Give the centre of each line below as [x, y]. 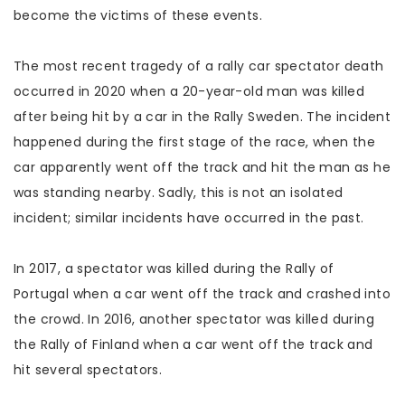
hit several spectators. [88, 370]
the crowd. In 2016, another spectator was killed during [194, 319]
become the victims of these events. [138, 15]
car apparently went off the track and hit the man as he [202, 167]
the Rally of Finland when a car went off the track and [193, 344]
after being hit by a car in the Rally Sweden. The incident [202, 117]
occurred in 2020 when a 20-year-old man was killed [189, 91]
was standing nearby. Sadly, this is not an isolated [179, 193]
